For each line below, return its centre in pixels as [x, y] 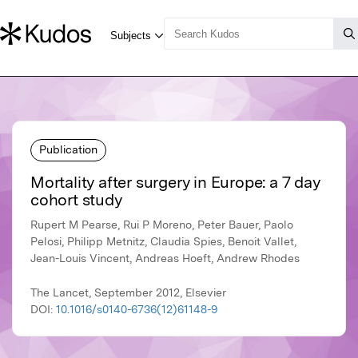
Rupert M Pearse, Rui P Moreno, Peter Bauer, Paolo [162, 225]
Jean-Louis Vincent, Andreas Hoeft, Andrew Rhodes [165, 259]
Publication [68, 149]
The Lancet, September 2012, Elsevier [128, 293]
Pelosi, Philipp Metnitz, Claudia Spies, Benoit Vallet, [163, 242]
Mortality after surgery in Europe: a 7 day [175, 183]
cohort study [76, 200]
